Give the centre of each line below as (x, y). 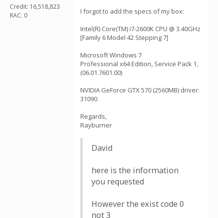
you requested (118, 182)
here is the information (135, 170)
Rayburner (96, 125)
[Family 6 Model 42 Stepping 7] (124, 37)
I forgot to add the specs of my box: (132, 11)
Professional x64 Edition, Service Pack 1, (139, 64)
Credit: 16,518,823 (35, 6)
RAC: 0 (18, 15)
